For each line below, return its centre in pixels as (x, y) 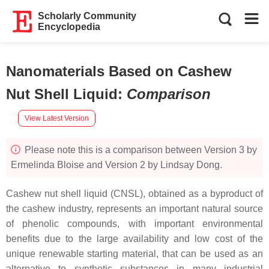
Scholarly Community (87, 16)
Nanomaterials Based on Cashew (119, 71)
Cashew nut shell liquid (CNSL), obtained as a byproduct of (134, 194)
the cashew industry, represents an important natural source (134, 209)
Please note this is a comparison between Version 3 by (140, 150)
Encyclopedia (69, 27)
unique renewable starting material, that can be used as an (134, 254)
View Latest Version (57, 118)
